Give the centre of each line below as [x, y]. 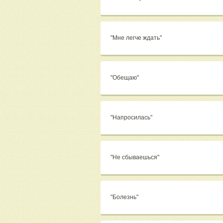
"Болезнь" [125, 197]
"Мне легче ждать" [137, 38]
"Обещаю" [125, 78]
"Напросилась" [132, 118]
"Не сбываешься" [136, 158]
